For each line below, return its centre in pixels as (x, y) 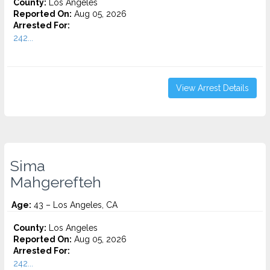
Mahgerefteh (56, 182)
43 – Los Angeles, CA (74, 205)
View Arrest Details (212, 88)
